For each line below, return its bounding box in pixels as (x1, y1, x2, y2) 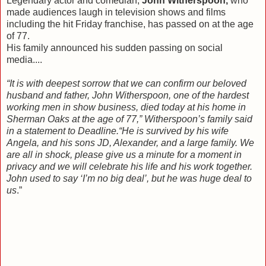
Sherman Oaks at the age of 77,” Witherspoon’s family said (7, 113, 252, 124)
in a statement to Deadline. (7, 125, 119, 136)
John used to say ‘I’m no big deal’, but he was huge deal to (7, 173, 252, 183)
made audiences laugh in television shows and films (7, 7, 226, 17)
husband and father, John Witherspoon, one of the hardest (7, 90, 249, 100)
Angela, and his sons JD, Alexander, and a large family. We (7, 137, 254, 148)
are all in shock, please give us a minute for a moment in (7, 149, 242, 160)
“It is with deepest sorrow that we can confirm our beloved (7, 78, 246, 88)
